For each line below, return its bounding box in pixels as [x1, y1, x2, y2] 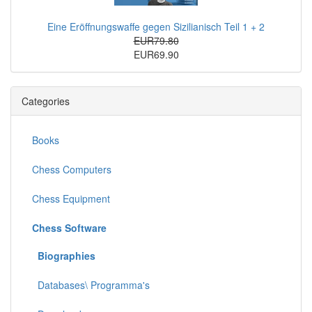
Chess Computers [32, 162, 111, 176]
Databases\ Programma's [32, 277, 150, 292]
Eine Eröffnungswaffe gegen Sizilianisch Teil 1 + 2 [47, 19, 265, 33]
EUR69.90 [133, 47, 179, 61]
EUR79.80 [133, 33, 179, 47]
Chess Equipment [32, 191, 110, 205]
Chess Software [32, 220, 107, 235]
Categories [22, 93, 70, 108]
